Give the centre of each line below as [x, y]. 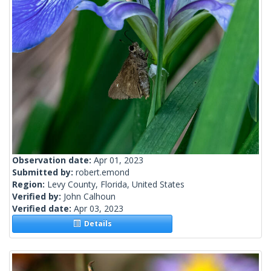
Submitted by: [44, 172]
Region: [30, 184]
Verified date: [43, 209]
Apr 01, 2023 [119, 160]
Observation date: [53, 160]
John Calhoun [90, 197]
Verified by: [38, 197]
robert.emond [103, 172]
